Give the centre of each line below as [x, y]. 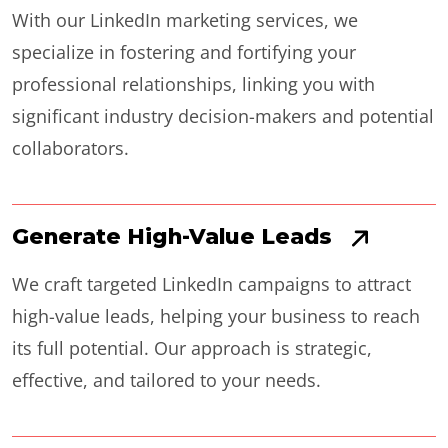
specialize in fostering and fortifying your [184, 52]
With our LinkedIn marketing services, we [185, 20]
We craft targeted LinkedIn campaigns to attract [211, 284]
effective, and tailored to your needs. [166, 380]
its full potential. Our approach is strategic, [192, 348]
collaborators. [70, 148]
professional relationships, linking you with [193, 84]
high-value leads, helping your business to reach [216, 316]
